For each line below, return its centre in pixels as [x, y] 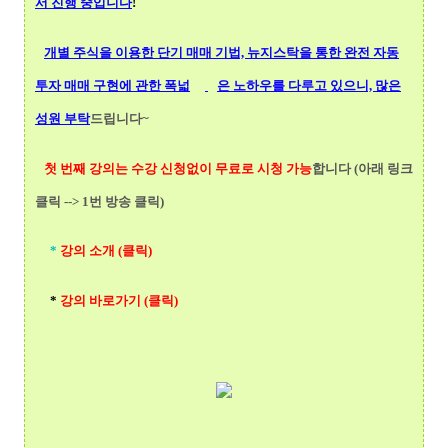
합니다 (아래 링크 [362, 168]
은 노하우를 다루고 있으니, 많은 [309, 85]
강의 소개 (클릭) [106, 251]
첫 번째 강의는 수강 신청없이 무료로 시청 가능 [178, 168]
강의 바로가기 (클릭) [119, 301]
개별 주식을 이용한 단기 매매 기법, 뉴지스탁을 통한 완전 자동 [221, 52]
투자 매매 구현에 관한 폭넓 [112, 85]
